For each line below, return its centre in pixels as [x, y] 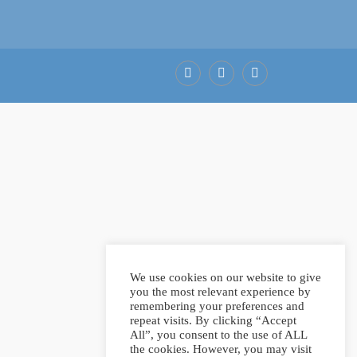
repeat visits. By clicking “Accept [213, 320]
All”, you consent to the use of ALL [218, 335]
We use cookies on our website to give [226, 277]
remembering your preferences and [217, 306]
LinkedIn [233, 97]
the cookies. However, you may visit [221, 349]
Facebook [201, 97]
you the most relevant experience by [220, 292]
